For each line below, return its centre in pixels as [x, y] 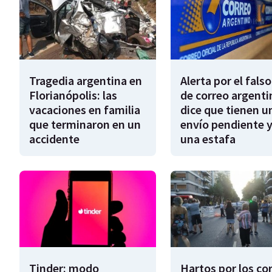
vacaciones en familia [85, 109]
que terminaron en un [85, 124]
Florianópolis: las [73, 95]
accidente [54, 138]
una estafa [208, 138]
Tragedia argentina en [86, 80]
